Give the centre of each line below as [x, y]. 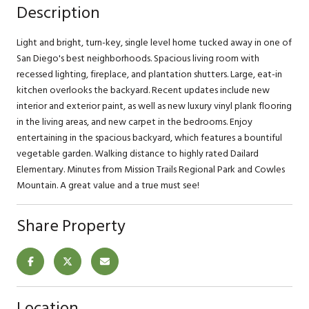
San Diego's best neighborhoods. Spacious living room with [138, 58]
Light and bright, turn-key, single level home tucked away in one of [154, 42]
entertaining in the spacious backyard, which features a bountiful [149, 137]
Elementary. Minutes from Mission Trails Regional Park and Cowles [151, 169]
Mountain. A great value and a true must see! [108, 185]
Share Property [71, 226]
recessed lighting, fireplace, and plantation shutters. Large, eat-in [149, 74]
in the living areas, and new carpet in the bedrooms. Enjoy [134, 121]
